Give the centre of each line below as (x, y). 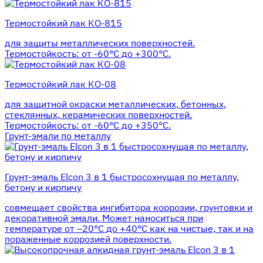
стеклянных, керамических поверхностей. (98, 114)
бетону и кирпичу (43, 187)
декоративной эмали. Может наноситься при (104, 218)
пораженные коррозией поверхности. (88, 239)
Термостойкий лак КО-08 (60, 84)
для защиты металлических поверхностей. (100, 43)
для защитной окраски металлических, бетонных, (115, 104)
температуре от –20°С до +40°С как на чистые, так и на (129, 228)
